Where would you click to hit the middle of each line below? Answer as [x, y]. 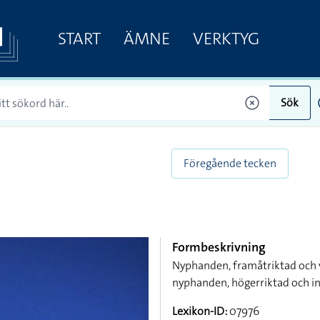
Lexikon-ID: [200, 311]
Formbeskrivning [219, 247]
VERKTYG [226, 38]
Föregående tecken [230, 163]
